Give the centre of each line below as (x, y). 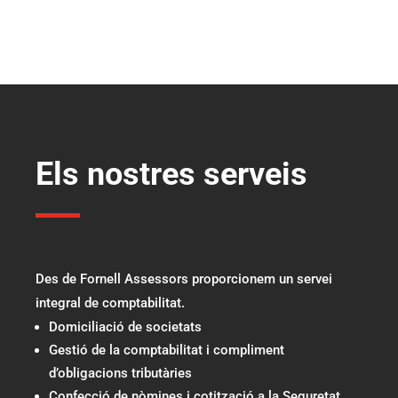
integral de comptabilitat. (110, 303)
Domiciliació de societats (125, 327)
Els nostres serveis (171, 175)
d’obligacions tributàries (120, 374)
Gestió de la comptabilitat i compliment (167, 350)
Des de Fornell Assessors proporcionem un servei (184, 279)
